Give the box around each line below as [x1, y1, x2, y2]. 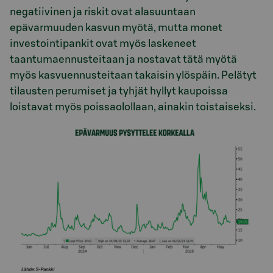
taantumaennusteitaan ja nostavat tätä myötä [10, 54, 237, 65]
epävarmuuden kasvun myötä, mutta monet [10, 22, 222, 33]
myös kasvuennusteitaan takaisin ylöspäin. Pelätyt [10, 69, 257, 80]
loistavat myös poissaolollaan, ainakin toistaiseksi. [10, 101, 256, 112]
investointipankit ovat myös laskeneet [10, 38, 196, 49]
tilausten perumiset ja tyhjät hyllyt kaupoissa [10, 85, 228, 96]
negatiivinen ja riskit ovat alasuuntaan [10, 6, 196, 17]
